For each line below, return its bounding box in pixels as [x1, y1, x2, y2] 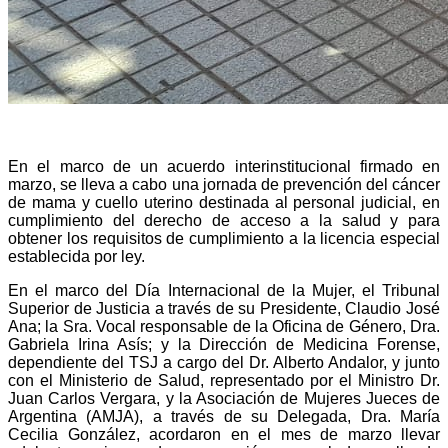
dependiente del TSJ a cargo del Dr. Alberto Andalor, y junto [8, 353, 440, 371]
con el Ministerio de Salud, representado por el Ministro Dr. [8, 371, 440, 389]
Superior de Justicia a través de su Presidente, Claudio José [8, 299, 440, 317]
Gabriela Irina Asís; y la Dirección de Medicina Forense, [8, 335, 440, 353]
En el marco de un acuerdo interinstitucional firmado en [8, 157, 440, 175]
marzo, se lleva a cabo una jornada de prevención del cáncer [8, 175, 440, 193]
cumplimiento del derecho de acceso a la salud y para [8, 211, 440, 229]
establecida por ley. [8, 247, 145, 265]
